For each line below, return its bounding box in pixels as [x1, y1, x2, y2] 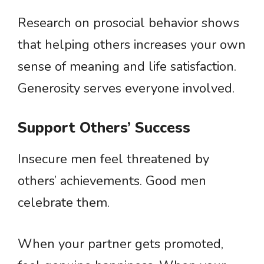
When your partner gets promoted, [18, 235, 223, 253]
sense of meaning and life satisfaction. [18, 58, 236, 75]
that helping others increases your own [18, 36, 246, 54]
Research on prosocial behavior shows [18, 14, 239, 32]
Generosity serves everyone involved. [18, 80, 235, 97]
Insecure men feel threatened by [18, 150, 209, 168]
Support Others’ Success [18, 118, 190, 138]
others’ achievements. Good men [18, 172, 206, 190]
